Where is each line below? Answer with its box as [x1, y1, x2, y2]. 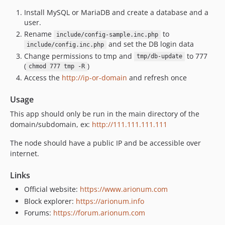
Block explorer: [24, 196, 76, 206]
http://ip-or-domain [62, 73, 127, 82]
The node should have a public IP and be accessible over [10, 138, 201, 148]
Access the [24, 73, 62, 82]
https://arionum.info [76, 196, 144, 206]
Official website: [24, 184, 80, 194]
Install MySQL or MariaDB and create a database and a [24, 7, 208, 17]
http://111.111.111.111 [92, 120, 167, 129]
